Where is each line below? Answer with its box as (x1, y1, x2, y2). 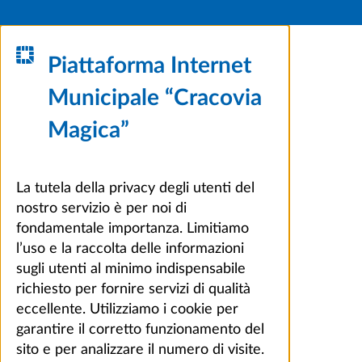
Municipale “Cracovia (48, 86, 263, 109)
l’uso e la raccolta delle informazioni (16, 241, 244, 256)
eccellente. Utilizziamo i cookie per (16, 301, 238, 317)
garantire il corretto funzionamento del (16, 322, 264, 337)
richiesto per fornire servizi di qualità (16, 281, 250, 297)
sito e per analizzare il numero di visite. (16, 342, 264, 357)
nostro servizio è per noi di (16, 200, 187, 216)
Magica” (48, 118, 130, 141)
